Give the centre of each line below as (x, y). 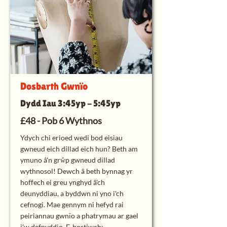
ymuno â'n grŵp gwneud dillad (68, 160)
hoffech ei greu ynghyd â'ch (63, 182)
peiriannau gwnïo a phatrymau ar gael (79, 216)
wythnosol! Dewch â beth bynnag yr (77, 171)
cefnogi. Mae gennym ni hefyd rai (72, 204)
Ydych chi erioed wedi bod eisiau (71, 138)
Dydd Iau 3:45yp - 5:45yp (70, 103)
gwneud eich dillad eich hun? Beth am (79, 149)
